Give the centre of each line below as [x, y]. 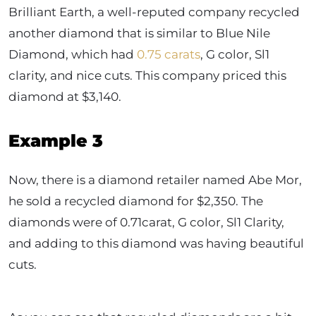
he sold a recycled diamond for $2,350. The [136, 201]
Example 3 [56, 141]
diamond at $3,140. [65, 97]
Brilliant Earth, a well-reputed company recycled [154, 12]
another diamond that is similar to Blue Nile [139, 33]
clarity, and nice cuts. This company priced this [147, 75]
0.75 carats [169, 54]
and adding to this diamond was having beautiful [156, 243]
